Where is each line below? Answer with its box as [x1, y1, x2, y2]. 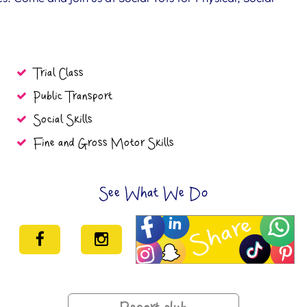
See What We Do [99, 186, 208, 201]
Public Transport [34, 90, 112, 103]
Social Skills [34, 114, 93, 127]
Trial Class [34, 67, 84, 80]
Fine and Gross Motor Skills [34, 137, 174, 150]
